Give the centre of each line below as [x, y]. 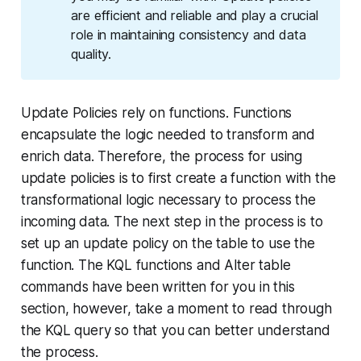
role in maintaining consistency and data [189, 35]
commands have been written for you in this [158, 287]
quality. [91, 54]
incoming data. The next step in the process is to [172, 222]
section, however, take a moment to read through [176, 309]
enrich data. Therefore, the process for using [162, 157]
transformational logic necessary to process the [168, 200]
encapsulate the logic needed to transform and [168, 135]
